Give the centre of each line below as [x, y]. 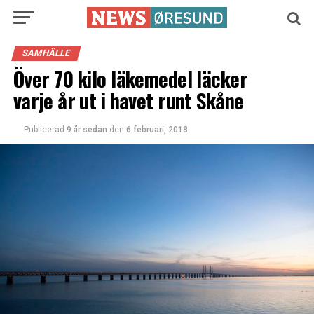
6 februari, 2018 [157, 130]
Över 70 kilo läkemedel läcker [130, 78]
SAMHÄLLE [46, 53]
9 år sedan [87, 130]
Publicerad [44, 130]
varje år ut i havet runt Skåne [128, 100]
